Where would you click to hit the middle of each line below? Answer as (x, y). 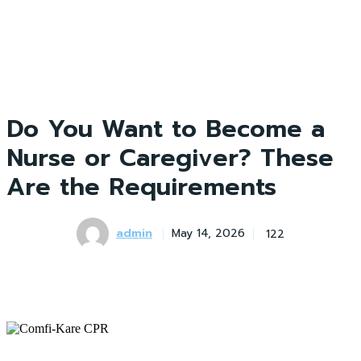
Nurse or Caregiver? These (170, 158)
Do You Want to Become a (166, 129)
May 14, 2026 (208, 234)
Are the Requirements (141, 187)
